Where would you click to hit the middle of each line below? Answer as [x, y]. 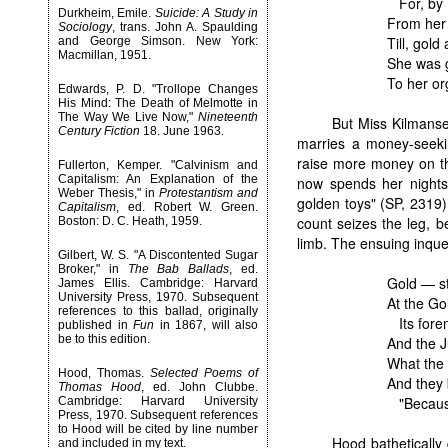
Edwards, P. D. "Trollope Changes [158, 89]
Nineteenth [228, 117]
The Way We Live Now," [128, 117]
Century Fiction [99, 131]
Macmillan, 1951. [104, 55]
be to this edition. [104, 339]
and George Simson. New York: [158, 41]
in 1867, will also [206, 325]
